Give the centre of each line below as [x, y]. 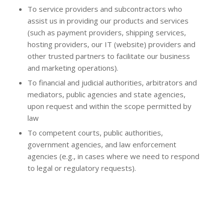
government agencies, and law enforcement [102, 144]
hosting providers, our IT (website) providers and [111, 44]
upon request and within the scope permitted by [109, 106]
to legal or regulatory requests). [82, 168]
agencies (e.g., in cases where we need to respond [113, 156]
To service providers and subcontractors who [105, 9]
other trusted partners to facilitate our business [109, 56]
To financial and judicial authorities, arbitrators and [112, 82]
